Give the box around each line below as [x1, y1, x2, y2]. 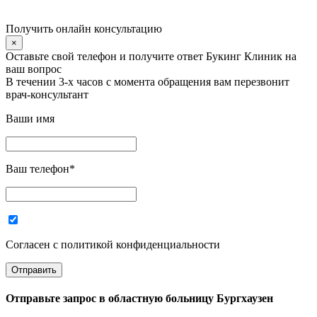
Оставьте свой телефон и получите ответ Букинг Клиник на [6, 52, 296, 64]
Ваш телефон [6, 164, 69, 176]
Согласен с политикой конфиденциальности [6, 240, 220, 252]
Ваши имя [6, 114, 54, 126]
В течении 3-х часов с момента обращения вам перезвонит [6, 77, 289, 89]
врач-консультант [6, 90, 88, 102]
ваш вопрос [6, 64, 62, 76]
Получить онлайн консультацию [6, 24, 162, 36]
